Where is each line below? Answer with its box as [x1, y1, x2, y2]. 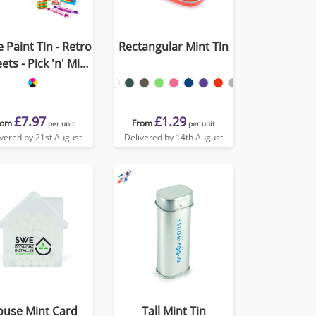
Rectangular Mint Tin [119, 39, 229, 54]
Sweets [14, 73, 52, 88]
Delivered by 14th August [124, 131, 224, 143]
